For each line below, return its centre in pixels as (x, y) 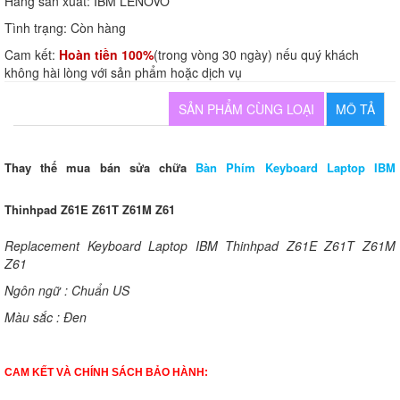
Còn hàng (98, 27)
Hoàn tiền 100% (106, 54)
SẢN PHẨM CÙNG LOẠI (246, 108)
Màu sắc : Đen (46, 317)
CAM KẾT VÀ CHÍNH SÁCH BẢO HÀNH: (106, 372)
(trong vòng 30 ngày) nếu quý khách (256, 54)
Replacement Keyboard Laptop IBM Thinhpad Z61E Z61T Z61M (200, 245)
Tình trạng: (37, 27)
